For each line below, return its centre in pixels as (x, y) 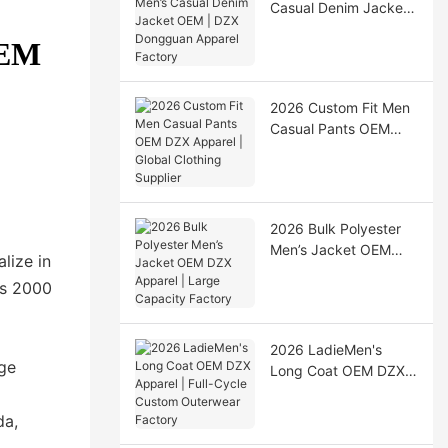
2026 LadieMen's (325, 349)
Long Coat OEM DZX (337, 370)
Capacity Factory (326, 291)
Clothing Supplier (325, 170)
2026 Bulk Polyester (335, 228)
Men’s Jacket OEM (330, 249)
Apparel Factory (322, 49)
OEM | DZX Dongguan (341, 28)
